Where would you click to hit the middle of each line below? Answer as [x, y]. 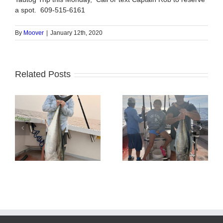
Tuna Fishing [80, 139]
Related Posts [43, 74]
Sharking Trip [187, 139]
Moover [34, 33]
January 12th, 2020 [76, 33]
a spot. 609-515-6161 [50, 10]
